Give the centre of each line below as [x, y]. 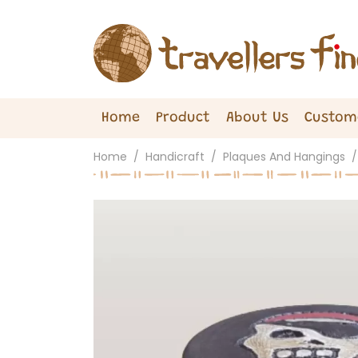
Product [183, 118]
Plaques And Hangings [284, 157]
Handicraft [175, 157]
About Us [257, 118]
